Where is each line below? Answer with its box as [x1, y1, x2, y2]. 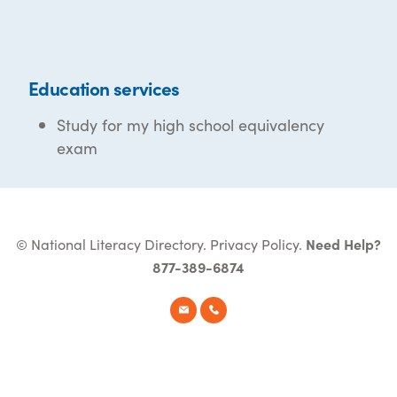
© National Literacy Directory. [16, 234, 210, 254]
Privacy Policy [210, 234, 299, 254]
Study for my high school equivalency [57, 113, 324, 136]
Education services [28, 74, 180, 102]
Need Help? [306, 234, 381, 254]
